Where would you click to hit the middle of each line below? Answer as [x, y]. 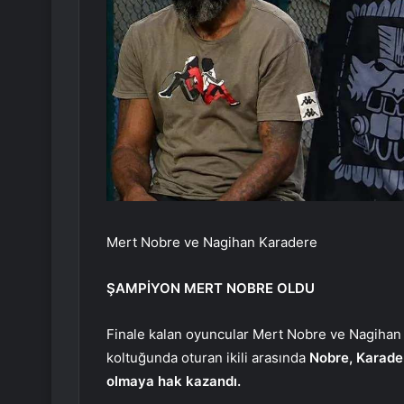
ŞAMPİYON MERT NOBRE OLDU [211, 288]
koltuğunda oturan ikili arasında [208, 357]
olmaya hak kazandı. [174, 381]
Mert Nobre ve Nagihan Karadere [212, 242]
